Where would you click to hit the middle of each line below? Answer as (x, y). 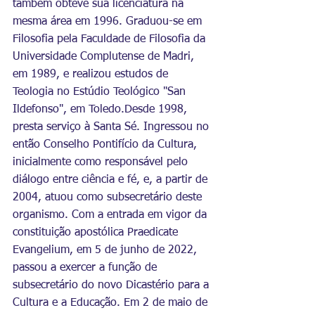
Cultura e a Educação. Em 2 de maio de (112, 303)
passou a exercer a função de (86, 268)
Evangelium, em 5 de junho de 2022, (107, 250)
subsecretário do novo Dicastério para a (112, 285)
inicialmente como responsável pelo (102, 162)
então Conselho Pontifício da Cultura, (107, 145)
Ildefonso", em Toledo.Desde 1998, (102, 110)
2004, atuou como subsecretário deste (109, 198)
